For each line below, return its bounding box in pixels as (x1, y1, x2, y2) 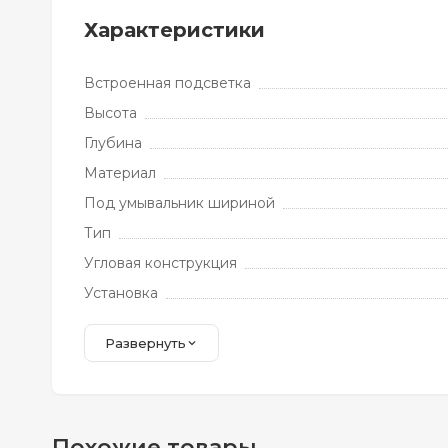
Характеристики (84, 18, 265, 42)
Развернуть (105, 335, 186, 351)
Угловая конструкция (84, 254, 237, 272)
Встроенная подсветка (84, 74, 251, 92)
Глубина (84, 134, 142, 152)
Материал (84, 164, 156, 182)
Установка (84, 284, 158, 302)
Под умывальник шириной (84, 194, 275, 212)
